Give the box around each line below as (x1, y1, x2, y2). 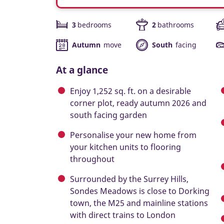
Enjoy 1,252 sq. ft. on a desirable (70, 85, 191, 96)
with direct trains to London (70, 209, 175, 220)
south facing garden (70, 109, 147, 120)
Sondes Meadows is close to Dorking (70, 185, 209, 196)
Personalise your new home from (70, 129, 196, 140)
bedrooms (77, 19, 111, 29)
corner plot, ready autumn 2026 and (70, 97, 206, 108)
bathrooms (157, 19, 194, 29)
